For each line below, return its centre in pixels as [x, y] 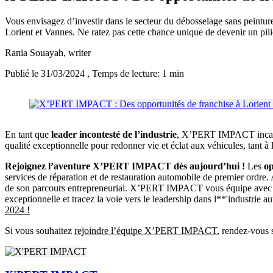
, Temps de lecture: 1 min [136, 74]
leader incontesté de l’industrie [114, 135]
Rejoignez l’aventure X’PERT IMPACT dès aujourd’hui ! [125, 166]
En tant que [28, 135]
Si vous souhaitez [40, 231]
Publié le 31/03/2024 [46, 74]
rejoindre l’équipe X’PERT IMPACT [146, 231]
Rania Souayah [34, 53]
